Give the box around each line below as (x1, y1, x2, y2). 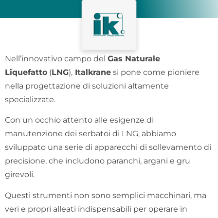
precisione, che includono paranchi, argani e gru (5, 156, 190, 166)
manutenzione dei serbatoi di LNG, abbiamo (5, 129, 176, 139)
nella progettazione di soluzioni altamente (5, 81, 169, 91)
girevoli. (5, 170, 35, 180)
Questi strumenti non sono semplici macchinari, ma (5, 190, 206, 200)
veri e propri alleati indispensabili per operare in (5, 204, 187, 214)
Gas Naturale (108, 54, 160, 63)
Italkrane (73, 67, 111, 77)
